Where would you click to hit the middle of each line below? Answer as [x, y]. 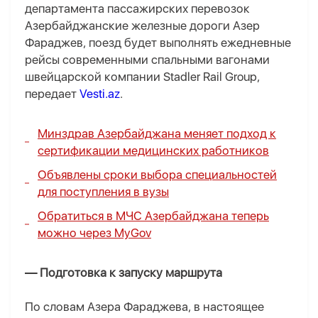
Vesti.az [100, 94]
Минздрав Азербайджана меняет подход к [157, 134]
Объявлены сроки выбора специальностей [157, 175]
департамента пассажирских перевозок [137, 9]
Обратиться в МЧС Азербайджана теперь [153, 216]
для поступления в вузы [103, 192]
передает [52, 94]
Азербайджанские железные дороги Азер [142, 26]
